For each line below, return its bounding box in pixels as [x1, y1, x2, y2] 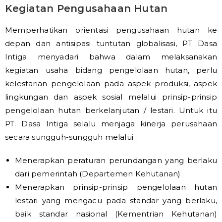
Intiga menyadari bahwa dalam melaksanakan [5, 52, 217, 61]
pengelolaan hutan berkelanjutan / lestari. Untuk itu [5, 106, 217, 115]
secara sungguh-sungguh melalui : [5, 132, 137, 142]
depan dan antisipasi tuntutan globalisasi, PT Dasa [5, 39, 217, 48]
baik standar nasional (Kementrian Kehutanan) [15, 209, 217, 219]
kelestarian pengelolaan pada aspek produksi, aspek [5, 79, 217, 88]
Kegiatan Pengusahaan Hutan [5, 2, 168, 14]
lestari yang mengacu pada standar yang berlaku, [15, 196, 217, 205]
